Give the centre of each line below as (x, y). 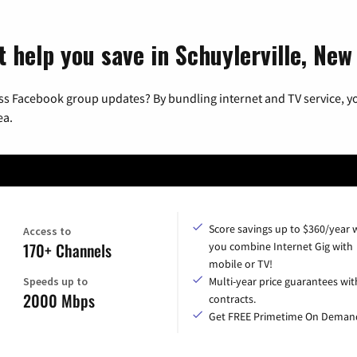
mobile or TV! (241, 263)
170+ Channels (67, 250)
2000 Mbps (59, 300)
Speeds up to (55, 281)
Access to (47, 231)
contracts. (232, 298)
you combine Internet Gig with (281, 246)
